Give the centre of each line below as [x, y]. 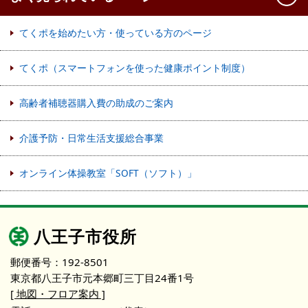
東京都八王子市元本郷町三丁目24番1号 [102, 277]
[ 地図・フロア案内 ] [58, 293]
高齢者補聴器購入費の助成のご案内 [96, 102]
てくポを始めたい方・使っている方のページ [115, 32]
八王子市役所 [85, 236]
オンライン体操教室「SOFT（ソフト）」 [108, 173]
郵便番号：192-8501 [59, 262]
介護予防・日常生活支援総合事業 [91, 137]
